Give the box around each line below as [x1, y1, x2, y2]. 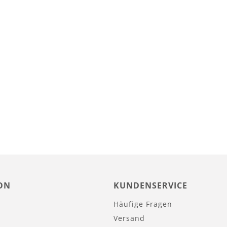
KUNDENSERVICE [113, 180, 187, 191]
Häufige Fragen [113, 199, 172, 209]
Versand [113, 213, 145, 223]
